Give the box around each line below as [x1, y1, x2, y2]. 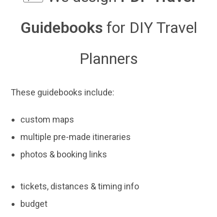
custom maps [20, 114, 75, 125]
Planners [79, 49, 138, 68]
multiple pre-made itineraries [20, 132, 131, 142]
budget [20, 199, 48, 209]
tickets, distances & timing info [20, 181, 139, 192]
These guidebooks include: [11, 87, 115, 98]
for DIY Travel [106, 18, 197, 37]
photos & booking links [20, 149, 108, 160]
